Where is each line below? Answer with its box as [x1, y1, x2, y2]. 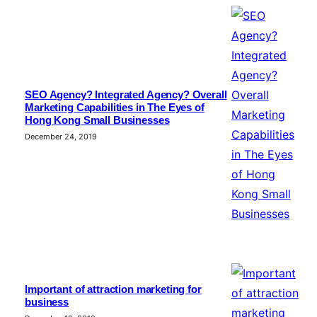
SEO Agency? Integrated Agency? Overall [25, 89, 227, 101]
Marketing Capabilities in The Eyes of [25, 102, 204, 114]
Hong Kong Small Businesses [25, 115, 170, 127]
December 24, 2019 [25, 132, 98, 142]
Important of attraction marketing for [25, 284, 202, 296]
